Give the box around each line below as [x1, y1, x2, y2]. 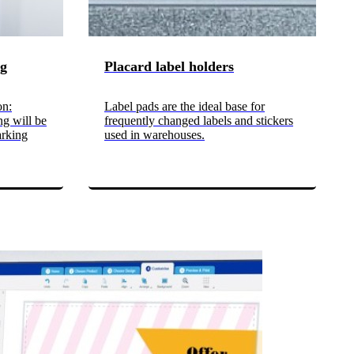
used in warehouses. [104, 127, 205, 141]
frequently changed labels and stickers [104, 113, 293, 127]
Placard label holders [104, 58, 234, 74]
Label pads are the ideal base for [104, 99, 265, 113]
